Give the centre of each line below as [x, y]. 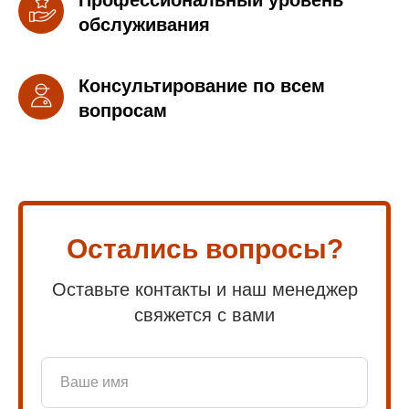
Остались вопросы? [204, 249]
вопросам [123, 110]
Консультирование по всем [202, 86]
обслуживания [144, 25]
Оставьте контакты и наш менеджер [204, 289]
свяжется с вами [204, 315]
